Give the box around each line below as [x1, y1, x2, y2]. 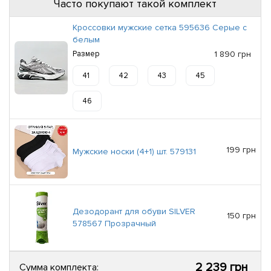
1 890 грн [214, 48, 251, 59]
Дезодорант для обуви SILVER [73, 206, 195, 217]
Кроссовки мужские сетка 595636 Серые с [73, 22, 247, 33]
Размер [73, 48, 99, 59]
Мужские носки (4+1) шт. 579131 [73, 146, 196, 157]
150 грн [227, 210, 256, 221]
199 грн [226, 144, 256, 155]
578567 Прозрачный [73, 218, 156, 229]
